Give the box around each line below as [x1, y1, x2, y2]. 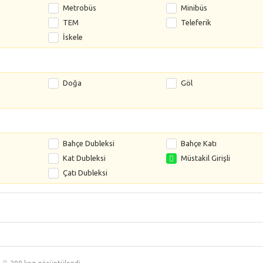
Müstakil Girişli [180, 154, 230, 162]
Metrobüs [63, 4, 97, 12]
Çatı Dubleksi [63, 168, 108, 177]
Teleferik [180, 18, 211, 26]
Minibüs [180, 4, 207, 12]
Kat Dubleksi [63, 154, 106, 162]
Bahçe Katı [180, 139, 217, 147]
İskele [63, 33, 83, 41]
